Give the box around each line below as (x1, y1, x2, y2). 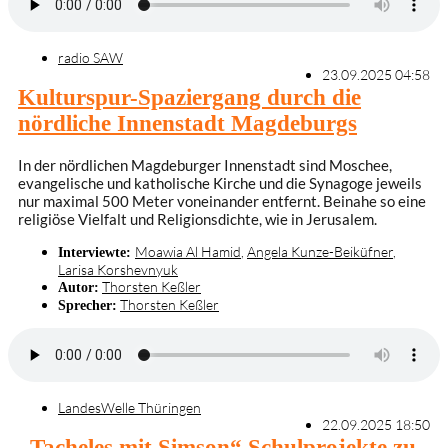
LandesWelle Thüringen (58, 399, 201, 417)
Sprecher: (58, 296, 117, 313)
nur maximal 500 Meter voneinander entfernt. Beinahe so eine (18, 191, 426, 210)
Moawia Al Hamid (135, 242, 241, 260)
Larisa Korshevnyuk (58, 260, 178, 278)
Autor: (58, 278, 99, 295)
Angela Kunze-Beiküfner (247, 242, 393, 260)
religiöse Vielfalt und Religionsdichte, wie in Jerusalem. (18, 209, 377, 228)
